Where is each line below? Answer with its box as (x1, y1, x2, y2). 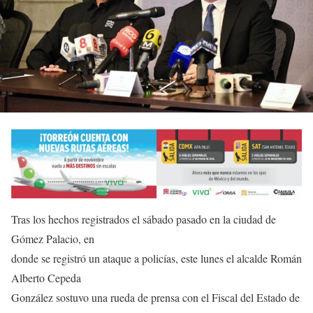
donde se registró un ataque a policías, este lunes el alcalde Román (11, 251, 302, 266)
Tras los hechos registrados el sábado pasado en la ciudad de (11, 212, 276, 227)
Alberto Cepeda (11, 270, 81, 286)
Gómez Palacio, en (11, 231, 94, 247)
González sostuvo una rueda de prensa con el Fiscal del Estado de (11, 290, 300, 305)
